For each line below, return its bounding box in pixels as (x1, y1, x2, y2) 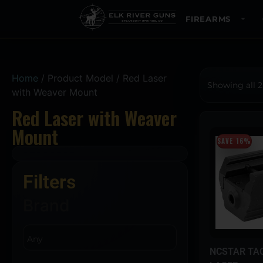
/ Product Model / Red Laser (38, 72, 167, 84)
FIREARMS (186, 14, 231, 23)
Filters (23, 170, 76, 193)
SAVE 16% (217, 136, 251, 146)
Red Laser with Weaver (12, 103, 177, 131)
